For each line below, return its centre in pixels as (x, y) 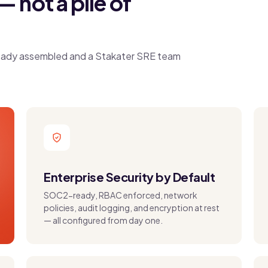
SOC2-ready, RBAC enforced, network (121, 195)
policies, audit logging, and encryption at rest (132, 208)
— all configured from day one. (103, 220)
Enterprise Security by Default (129, 177)
